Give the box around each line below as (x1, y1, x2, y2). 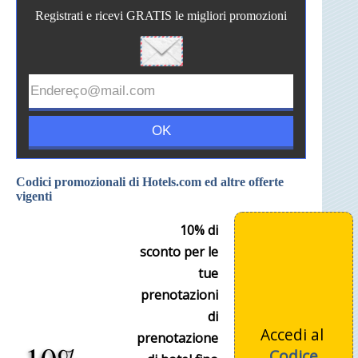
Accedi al (260, 324, 328, 346)
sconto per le (140, 243, 218, 261)
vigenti (16, 189, 52, 204)
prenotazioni (141, 286, 218, 304)
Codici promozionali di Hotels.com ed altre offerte (16, 175, 284, 189)
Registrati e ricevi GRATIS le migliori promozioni (35, 9, 288, 22)
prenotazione (137, 329, 218, 348)
